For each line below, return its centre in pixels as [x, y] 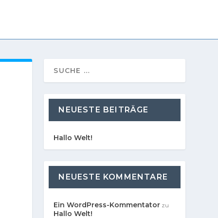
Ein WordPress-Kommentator [107, 205]
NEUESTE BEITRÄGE [104, 109]
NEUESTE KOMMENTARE [113, 177]
